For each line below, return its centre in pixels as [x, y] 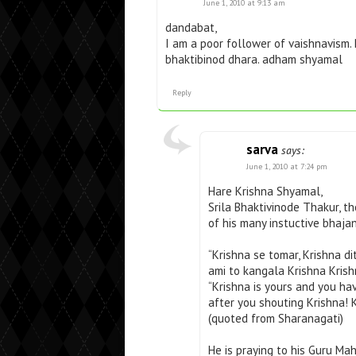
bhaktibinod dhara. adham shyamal [254, 60]
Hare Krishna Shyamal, [265, 192]
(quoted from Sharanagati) [276, 319]
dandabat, [191, 28]
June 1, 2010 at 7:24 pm [287, 167]
